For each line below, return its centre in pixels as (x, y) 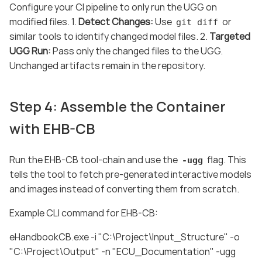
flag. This (225, 159)
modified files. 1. (44, 21)
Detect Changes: (116, 21)
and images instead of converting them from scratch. (124, 189)
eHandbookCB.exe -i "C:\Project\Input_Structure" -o (125, 237)
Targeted (230, 36)
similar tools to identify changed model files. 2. (109, 36)
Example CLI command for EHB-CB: (84, 213)
